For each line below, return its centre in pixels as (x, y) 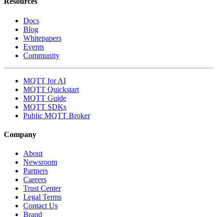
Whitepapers (42, 38)
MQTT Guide (45, 98)
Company (20, 134)
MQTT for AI (45, 80)
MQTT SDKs (45, 107)
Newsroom (40, 162)
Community (41, 55)
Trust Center (42, 188)
